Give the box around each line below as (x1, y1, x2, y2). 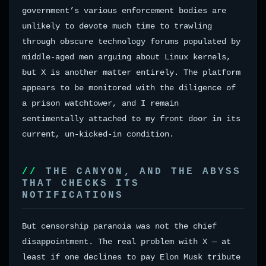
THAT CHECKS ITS (22, 178, 140, 189)
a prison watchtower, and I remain (22, 98, 179, 108)
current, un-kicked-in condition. (22, 129, 174, 139)
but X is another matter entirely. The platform (22, 67, 240, 77)
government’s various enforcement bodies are (22, 5, 226, 15)
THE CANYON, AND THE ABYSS (45, 166, 242, 177)
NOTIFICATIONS (22, 189, 124, 201)
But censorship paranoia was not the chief (22, 221, 217, 231)
